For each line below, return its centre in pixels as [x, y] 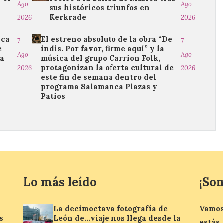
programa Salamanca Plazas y [99, 86]
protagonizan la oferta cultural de [108, 67]
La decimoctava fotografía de [111, 208]
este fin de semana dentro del [99, 77]
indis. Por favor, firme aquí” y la [103, 49]
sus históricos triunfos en [99, 8]
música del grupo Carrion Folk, [101, 58]
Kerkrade [67, 17]
